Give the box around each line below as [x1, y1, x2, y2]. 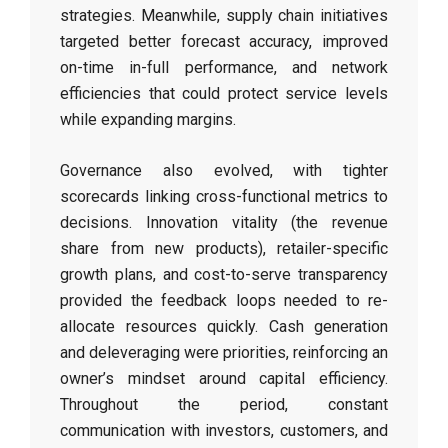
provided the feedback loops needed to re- [60, 291, 388, 310]
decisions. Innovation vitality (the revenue [60, 213, 388, 232]
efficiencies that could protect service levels [60, 84, 388, 103]
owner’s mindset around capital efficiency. [60, 369, 388, 388]
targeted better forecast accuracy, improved [60, 32, 388, 51]
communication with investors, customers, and [60, 421, 388, 440]
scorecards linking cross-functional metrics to [60, 187, 388, 206]
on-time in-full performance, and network [60, 58, 388, 77]
